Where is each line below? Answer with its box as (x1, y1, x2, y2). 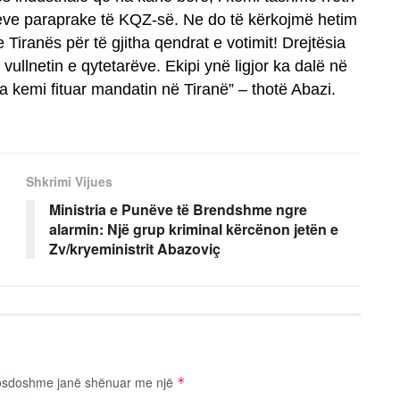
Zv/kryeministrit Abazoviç (49, 237, 221, 259)
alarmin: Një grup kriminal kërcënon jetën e (49, 218, 338, 239)
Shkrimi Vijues (26, 171, 112, 190)
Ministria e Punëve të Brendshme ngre (49, 198, 307, 220)
